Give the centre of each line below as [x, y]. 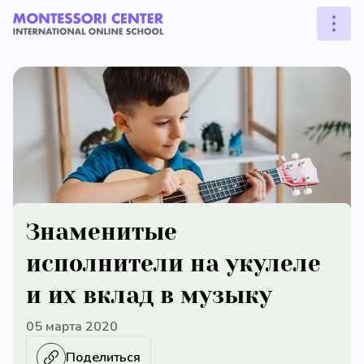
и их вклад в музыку [149, 295]
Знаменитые [102, 232]
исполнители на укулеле [173, 264]
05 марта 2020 [72, 327]
